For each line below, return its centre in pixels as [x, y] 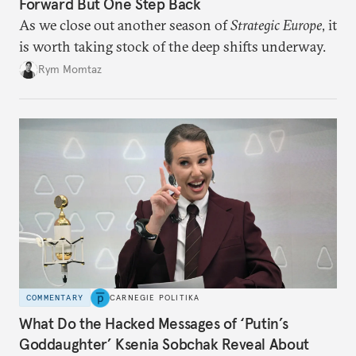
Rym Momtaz [70, 70]
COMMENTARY [55, 298]
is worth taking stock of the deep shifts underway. [172, 46]
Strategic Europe [276, 25]
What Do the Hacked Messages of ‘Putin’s [154, 324]
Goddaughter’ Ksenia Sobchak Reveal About [164, 344]
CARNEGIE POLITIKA [155, 298]
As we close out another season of [125, 25]
